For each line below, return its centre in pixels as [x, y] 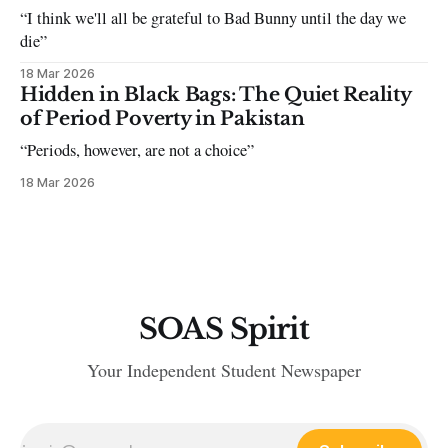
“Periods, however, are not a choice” [137, 149]
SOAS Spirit [224, 329]
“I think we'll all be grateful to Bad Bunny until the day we [213, 17]
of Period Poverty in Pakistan [162, 118]
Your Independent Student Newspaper [224, 370]
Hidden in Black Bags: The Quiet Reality [215, 94]
